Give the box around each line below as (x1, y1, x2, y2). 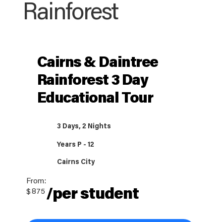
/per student (46, 187, 139, 203)
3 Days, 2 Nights (57, 123, 111, 131)
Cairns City (57, 159, 95, 166)
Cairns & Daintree (37, 56, 158, 71)
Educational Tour (37, 92, 153, 107)
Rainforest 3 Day (37, 74, 148, 89)
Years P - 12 (57, 142, 95, 149)
